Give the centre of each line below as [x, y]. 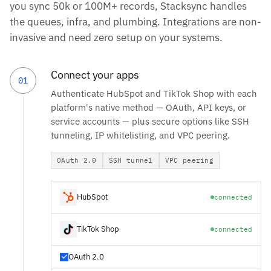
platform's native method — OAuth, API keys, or [149, 107]
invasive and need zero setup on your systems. [116, 37]
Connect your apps [95, 74]
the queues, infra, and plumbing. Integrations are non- [135, 21]
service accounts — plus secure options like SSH [150, 121]
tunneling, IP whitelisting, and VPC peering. [140, 135]
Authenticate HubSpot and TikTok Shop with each [154, 93]
